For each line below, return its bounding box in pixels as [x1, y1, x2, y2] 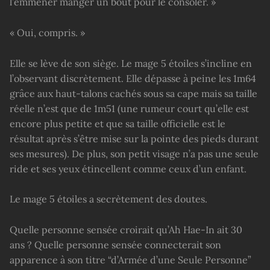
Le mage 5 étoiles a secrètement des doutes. [10, 193, 207, 206]
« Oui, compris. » [10, 26, 85, 39]
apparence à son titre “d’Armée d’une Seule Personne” [10, 254, 251, 266]
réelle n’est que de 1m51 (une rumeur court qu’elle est [10, 102, 249, 115]
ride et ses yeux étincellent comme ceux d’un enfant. [10, 162, 246, 175]
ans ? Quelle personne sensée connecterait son [10, 239, 221, 251]
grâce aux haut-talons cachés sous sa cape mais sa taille [10, 87, 257, 99]
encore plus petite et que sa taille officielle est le [10, 117, 225, 130]
